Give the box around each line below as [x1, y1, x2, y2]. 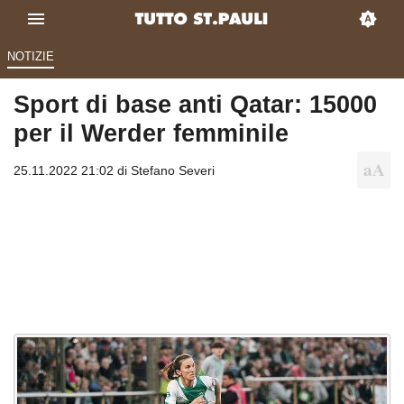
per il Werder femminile [14, 119, 289, 148]
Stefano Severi [131, 163, 215, 179]
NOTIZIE [6, 50, 54, 64]
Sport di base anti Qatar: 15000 [14, 90, 377, 119]
